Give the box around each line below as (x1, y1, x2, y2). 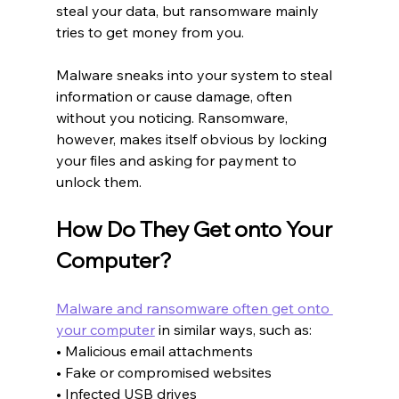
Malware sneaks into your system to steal (55, 65, 336, 84)
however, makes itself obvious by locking (55, 129, 330, 148)
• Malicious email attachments (55, 341, 253, 360)
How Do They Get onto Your (55, 215, 337, 242)
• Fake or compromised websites (55, 362, 272, 381)
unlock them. (55, 172, 142, 191)
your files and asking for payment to (55, 151, 300, 169)
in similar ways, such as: (154, 320, 312, 338)
